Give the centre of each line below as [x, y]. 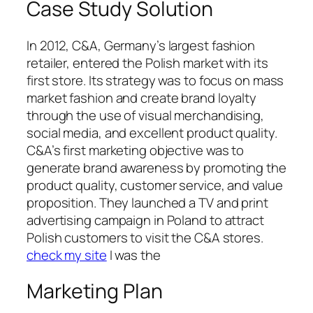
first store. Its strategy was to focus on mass [155, 80]
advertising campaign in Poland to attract [145, 220]
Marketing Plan [95, 291]
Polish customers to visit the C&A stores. [145, 237]
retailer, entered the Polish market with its [147, 63]
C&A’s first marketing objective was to [136, 150]
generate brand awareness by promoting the [156, 167]
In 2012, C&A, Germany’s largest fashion [141, 45]
